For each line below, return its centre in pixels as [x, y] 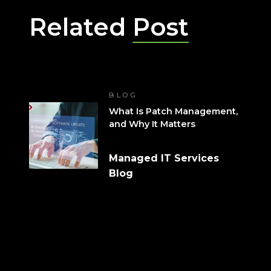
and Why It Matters [152, 124]
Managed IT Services [164, 158]
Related [81, 27]
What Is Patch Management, [174, 111]
